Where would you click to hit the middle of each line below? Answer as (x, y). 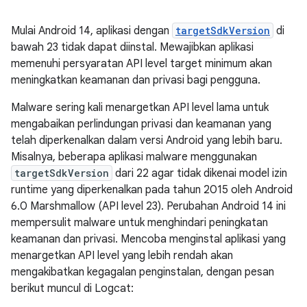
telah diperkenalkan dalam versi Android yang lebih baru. (147, 140)
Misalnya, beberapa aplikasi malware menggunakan (134, 157)
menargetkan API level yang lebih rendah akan (122, 256)
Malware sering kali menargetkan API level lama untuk (140, 108)
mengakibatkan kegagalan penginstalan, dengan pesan (143, 272)
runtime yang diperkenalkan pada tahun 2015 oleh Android (152, 190)
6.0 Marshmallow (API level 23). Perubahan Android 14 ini (148, 206)
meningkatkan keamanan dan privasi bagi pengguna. (136, 80)
